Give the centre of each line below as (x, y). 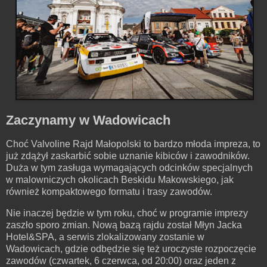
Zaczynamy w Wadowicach (88, 120)
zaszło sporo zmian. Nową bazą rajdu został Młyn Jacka (124, 225)
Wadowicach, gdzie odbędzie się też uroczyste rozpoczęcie (131, 249)
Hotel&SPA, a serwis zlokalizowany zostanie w (105, 237)
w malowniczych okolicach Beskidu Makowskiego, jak (120, 180)
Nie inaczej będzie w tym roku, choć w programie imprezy (127, 213)
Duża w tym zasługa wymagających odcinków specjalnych (129, 168)
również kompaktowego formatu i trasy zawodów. (109, 192)
